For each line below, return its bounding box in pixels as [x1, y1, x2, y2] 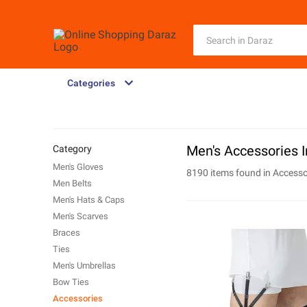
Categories [67, 77, 115, 88]
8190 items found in [186, 167, 273, 178]
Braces [53, 228, 80, 238]
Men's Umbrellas [53, 260, 116, 271]
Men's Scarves [53, 211, 108, 221]
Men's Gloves [53, 162, 103, 172]
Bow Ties [53, 277, 89, 287]
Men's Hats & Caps [53, 195, 125, 205]
